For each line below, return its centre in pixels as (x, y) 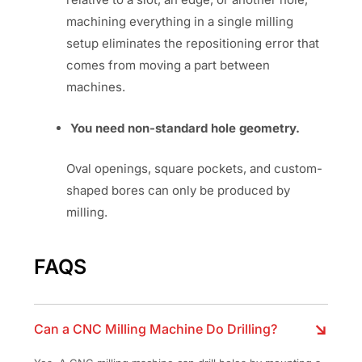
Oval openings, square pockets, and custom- (195, 168)
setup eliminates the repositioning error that (193, 44)
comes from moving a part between (168, 65)
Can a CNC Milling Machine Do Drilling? (156, 329)
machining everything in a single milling (180, 22)
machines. (96, 87)
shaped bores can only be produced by (179, 190)
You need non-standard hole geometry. (185, 128)
